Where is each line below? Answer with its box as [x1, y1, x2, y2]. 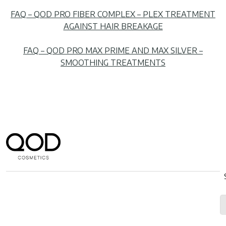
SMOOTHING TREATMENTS [61, 58, 165, 68]
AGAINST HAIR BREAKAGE [63, 21, 163, 32]
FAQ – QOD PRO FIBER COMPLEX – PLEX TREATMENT [11, 9, 215, 20]
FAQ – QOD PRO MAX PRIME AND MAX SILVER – [23, 45, 203, 56]
